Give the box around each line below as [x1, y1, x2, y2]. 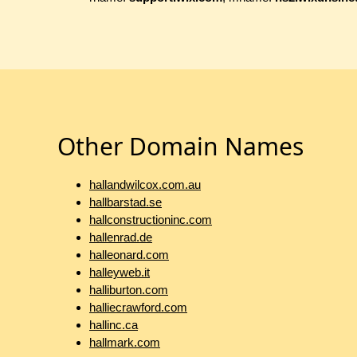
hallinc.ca [89, 318, 138, 332]
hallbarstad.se [89, 195, 162, 210]
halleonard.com [89, 248, 169, 262]
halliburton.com [89, 283, 168, 297]
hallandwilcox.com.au [89, 178, 201, 192]
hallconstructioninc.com [89, 213, 212, 227]
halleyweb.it [89, 265, 150, 280]
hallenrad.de [89, 230, 152, 245]
